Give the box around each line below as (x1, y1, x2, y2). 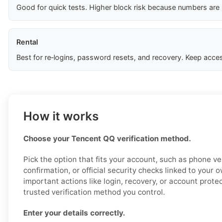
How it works (23, 109, 99, 124)
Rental (16, 38, 38, 47)
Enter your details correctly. (23, 208, 125, 218)
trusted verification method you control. (23, 187, 165, 197)
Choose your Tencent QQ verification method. (23, 134, 191, 144)
